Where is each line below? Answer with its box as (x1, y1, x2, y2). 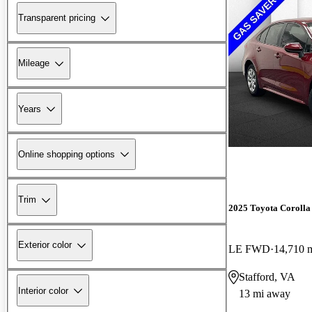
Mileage (18, 58, 49, 69)
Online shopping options (18, 148, 115, 159)
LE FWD (228, 242, 270, 255)
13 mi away (239, 287, 290, 299)
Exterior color (18, 240, 72, 251)
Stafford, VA (239, 270, 295, 283)
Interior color (18, 285, 68, 296)
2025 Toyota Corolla (228, 202, 311, 213)
